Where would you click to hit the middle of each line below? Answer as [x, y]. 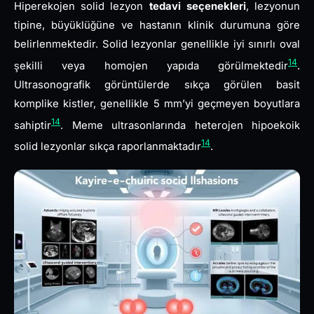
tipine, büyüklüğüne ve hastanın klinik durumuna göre [157, 25]
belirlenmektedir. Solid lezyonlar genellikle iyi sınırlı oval [157, 44]
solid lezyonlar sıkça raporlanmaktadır [108, 147]
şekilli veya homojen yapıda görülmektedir [151, 66]
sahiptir [33, 125]
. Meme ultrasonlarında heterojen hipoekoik [180, 125]
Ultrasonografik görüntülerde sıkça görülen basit [157, 84]
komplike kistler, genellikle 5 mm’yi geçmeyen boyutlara [157, 103]
